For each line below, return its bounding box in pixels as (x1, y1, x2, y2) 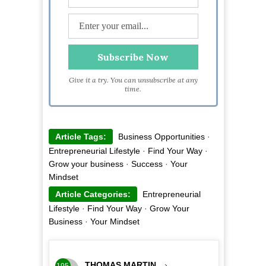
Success (131, 159, 163, 169)
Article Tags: (55, 132, 106, 142)
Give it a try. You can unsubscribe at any (68, 75, 198, 85)
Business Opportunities (118, 132, 205, 142)
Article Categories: (55, 189, 131, 199)
